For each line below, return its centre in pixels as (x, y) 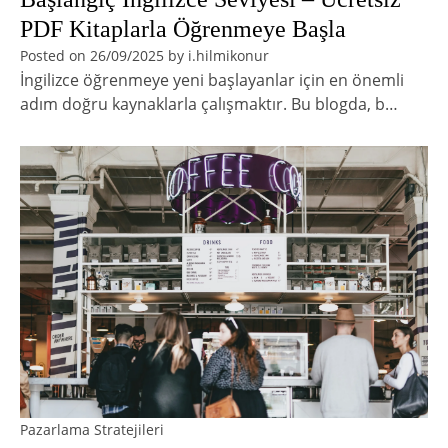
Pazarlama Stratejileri (92, 430)
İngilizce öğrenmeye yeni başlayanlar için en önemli (212, 80)
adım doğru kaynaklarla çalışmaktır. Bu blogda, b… (209, 104)
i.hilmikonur (228, 56)
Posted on (55, 56)
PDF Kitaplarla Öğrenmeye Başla (183, 29)
